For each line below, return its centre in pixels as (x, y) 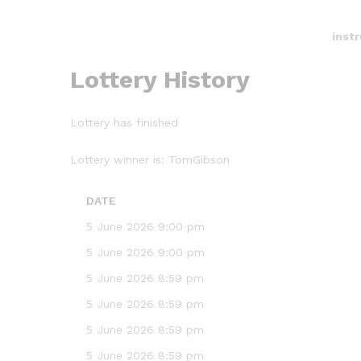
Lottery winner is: (119, 160)
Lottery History (160, 79)
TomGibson (199, 160)
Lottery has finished (124, 123)
